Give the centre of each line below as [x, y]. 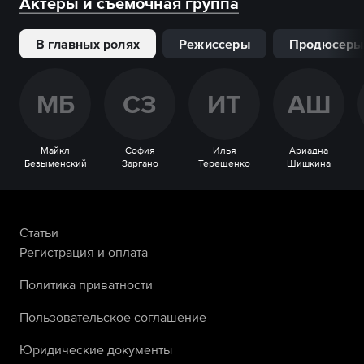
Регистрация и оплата [84, 252]
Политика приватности [86, 284]
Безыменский [55, 163]
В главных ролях [88, 44]
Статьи [39, 232]
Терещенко [224, 163]
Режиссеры [214, 44]
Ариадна [309, 150]
